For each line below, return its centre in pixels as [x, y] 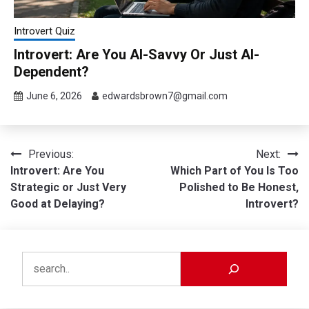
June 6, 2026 [54, 96]
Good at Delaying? [58, 203]
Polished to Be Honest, [239, 187]
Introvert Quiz [44, 31]
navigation [49, 182]
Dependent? [51, 71]
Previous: [51, 154]
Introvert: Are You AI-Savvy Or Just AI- [137, 54]
